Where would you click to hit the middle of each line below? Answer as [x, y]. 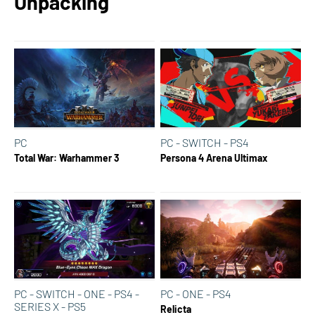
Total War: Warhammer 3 [67, 158]
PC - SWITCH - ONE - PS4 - [77, 294]
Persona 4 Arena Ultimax [214, 158]
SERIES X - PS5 [50, 307]
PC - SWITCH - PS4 [205, 143]
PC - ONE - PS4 [196, 294]
